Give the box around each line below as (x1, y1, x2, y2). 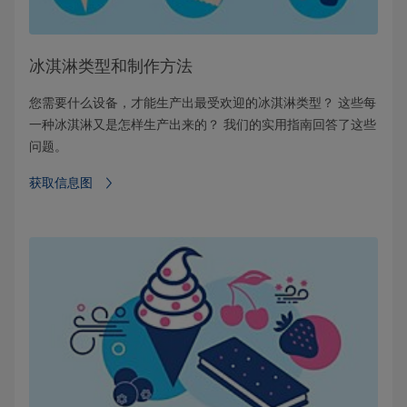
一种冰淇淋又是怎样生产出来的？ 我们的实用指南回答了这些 (29, 116, 376, 134)
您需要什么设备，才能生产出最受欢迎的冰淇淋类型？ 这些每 (29, 94, 376, 112)
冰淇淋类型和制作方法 (29, 56, 193, 77)
